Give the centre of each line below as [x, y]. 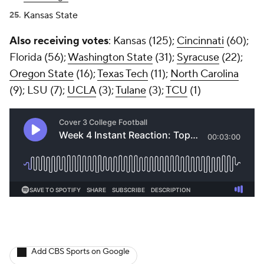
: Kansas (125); [143, 41]
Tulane [131, 90]
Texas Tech [123, 74]
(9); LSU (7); [38, 90]
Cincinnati [200, 41]
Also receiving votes [59, 41]
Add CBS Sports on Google [80, 252]
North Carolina [204, 74]
